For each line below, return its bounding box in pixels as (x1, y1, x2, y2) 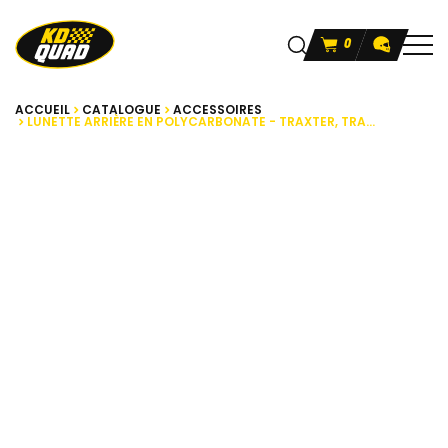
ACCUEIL (15, 101, 70, 119)
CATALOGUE (82, 101, 161, 119)
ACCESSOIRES (173, 101, 262, 119)
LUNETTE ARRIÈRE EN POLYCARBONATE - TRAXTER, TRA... (27, 113, 375, 131)
